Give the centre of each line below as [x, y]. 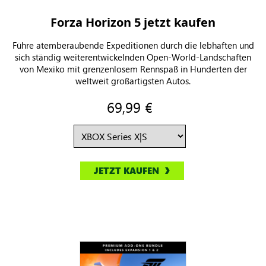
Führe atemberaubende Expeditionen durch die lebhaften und [133, 45]
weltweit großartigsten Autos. [133, 81]
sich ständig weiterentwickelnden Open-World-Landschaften [133, 57]
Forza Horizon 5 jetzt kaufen [133, 23]
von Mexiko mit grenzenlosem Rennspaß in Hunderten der [133, 69]
